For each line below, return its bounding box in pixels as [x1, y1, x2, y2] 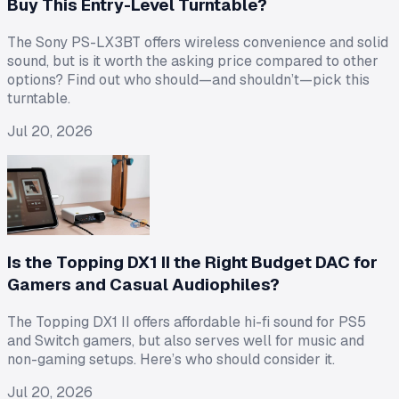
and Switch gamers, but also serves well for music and [7, 331, 364, 351]
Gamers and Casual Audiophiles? [7, 273, 280, 297]
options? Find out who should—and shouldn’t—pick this [7, 69, 370, 89]
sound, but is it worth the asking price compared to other [7, 51, 379, 70]
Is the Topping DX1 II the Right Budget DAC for [7, 251, 378, 274]
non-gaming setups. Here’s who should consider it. [7, 350, 335, 370]
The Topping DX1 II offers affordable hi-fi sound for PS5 [7, 313, 366, 332]
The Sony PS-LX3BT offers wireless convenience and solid [7, 32, 388, 52]
